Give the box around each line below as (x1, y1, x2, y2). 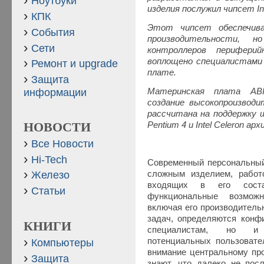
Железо (31, 169, 70, 181)
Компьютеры (31, 236, 94, 249)
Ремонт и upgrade (31, 58, 118, 70)
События (31, 26, 75, 38)
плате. (147, 68, 176, 77)
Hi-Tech (31, 153, 67, 166)
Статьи (31, 185, 65, 197)
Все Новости (31, 137, 94, 150)
